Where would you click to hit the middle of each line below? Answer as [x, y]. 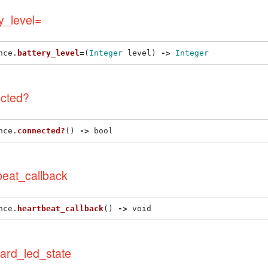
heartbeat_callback [60, 208]
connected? [41, 130]
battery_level [48, 53]
